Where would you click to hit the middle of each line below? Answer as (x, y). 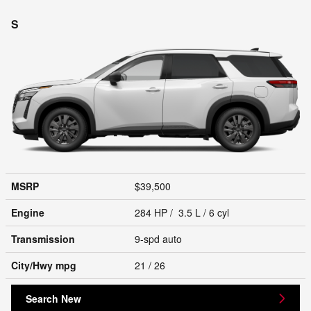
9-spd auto (160, 238)
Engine (28, 212)
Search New (53, 298)
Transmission (43, 238)
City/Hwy (33, 265)
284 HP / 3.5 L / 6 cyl (183, 212)
